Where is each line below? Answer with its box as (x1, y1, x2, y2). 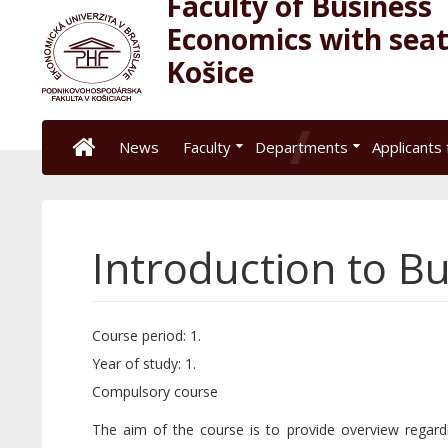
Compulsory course (91, 382, 218, 401)
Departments (254, 137, 348, 157)
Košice (165, 53, 254, 91)
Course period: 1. (91, 326, 201, 345)
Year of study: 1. (91, 354, 196, 373)
